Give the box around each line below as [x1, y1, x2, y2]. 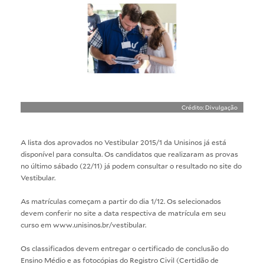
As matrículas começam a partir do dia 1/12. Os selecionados [21, 196, 221, 206]
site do [219, 160, 242, 170]
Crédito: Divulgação [181, 103, 237, 111]
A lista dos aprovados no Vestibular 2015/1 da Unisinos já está [21, 137, 226, 147]
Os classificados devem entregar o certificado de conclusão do [21, 243, 229, 253]
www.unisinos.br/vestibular [53, 219, 145, 229]
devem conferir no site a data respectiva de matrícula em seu [21, 207, 226, 217]
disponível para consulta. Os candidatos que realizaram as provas [21, 148, 238, 159]
